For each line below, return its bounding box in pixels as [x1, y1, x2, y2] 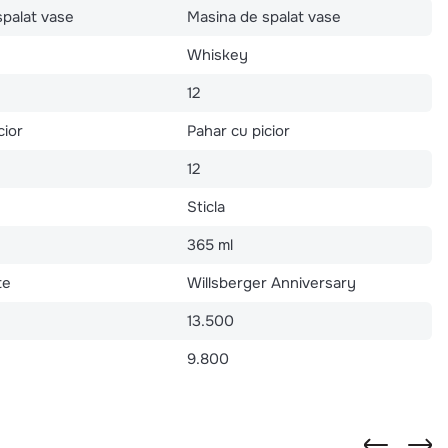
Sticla [187, 196, 226, 217]
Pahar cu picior [187, 120, 291, 141]
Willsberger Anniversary [187, 272, 357, 293]
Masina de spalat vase [187, 6, 342, 27]
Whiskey [187, 44, 249, 65]
